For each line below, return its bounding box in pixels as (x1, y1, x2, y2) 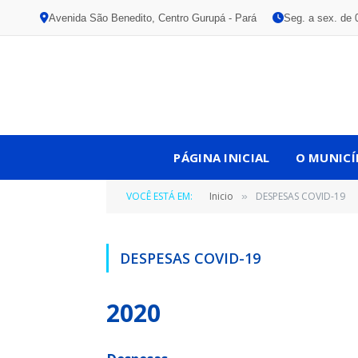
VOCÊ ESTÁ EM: (126, 189, 193, 203)
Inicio (209, 189, 233, 203)
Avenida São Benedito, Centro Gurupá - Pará (49, 11, 257, 24)
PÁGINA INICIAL (173, 149, 270, 165)
